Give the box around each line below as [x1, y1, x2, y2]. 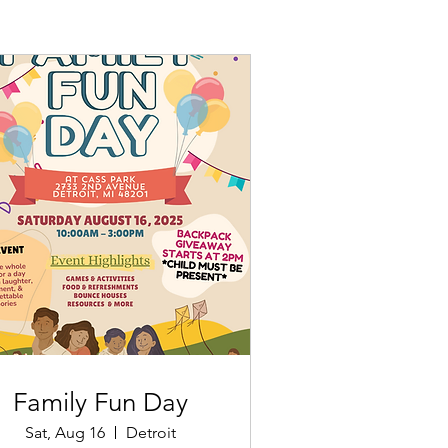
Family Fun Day [12, 386, 188, 418]
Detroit [125, 422, 176, 442]
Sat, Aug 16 [24, 422, 105, 442]
